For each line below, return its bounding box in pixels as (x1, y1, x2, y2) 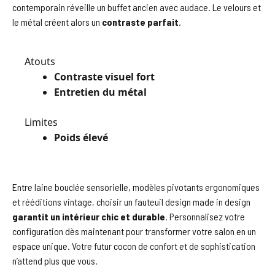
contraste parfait (102, 15, 179, 28)
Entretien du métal (54, 85, 147, 99)
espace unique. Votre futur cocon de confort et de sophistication (12, 239, 255, 252)
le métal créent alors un (12, 15, 102, 28)
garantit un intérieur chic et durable (12, 210, 165, 222)
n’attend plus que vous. (12, 254, 98, 266)
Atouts (25, 54, 55, 68)
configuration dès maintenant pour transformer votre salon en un (12, 225, 256, 237)
